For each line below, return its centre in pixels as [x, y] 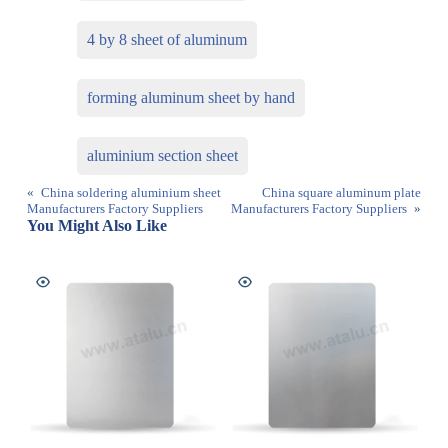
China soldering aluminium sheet [130, 193]
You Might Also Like [96, 226]
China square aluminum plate [342, 193]
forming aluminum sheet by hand [190, 98]
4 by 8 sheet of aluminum [166, 40]
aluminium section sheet [162, 156]
